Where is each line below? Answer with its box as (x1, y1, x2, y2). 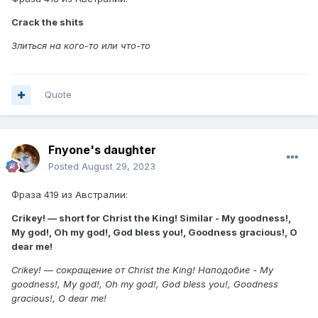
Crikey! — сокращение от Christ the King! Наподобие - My (11, 264, 273, 276)
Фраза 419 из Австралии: (11, 189, 128, 201)
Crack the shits (11, 16, 84, 28)
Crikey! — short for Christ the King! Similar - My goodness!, (11, 212, 291, 224)
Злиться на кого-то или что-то (11, 40, 150, 52)
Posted (48, 160, 82, 172)
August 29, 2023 (82, 160, 155, 172)
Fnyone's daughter (48, 143, 156, 158)
